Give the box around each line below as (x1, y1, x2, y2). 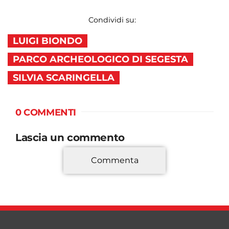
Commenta (90, 155, 139, 166)
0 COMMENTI (15, 107, 76, 119)
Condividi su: (88, 15, 136, 25)
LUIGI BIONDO (13, 35, 82, 47)
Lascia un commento (15, 131, 125, 144)
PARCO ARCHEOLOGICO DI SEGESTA (13, 54, 188, 65)
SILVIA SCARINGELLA (13, 72, 114, 84)
